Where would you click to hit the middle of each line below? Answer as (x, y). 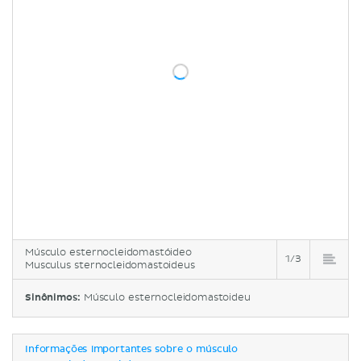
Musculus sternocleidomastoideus (110, 265)
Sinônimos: (54, 297)
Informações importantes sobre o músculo (132, 349)
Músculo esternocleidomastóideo (108, 252)
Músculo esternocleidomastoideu (167, 297)
